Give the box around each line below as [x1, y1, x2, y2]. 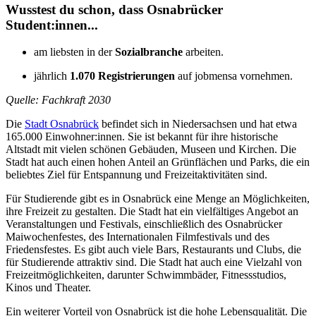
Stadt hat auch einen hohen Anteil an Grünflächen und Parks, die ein [6, 156, 310, 169]
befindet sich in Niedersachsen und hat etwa [99, 118, 297, 130]
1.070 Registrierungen [70, 70, 175, 83]
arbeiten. [183, 46, 224, 59]
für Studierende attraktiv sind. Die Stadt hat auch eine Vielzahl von [6, 256, 302, 269]
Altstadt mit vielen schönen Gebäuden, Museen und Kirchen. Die [6, 143, 296, 156]
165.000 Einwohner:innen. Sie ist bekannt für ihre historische [6, 130, 278, 143]
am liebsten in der [34, 46, 115, 59]
